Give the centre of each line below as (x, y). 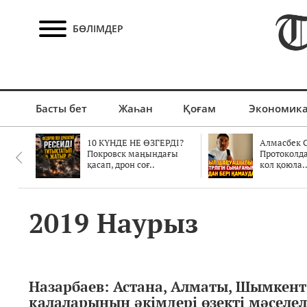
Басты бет (61, 108)
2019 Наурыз (113, 223)
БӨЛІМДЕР (98, 28)
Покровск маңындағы (133, 153)
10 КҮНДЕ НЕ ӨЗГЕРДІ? (135, 143)
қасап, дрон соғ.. (121, 164)
